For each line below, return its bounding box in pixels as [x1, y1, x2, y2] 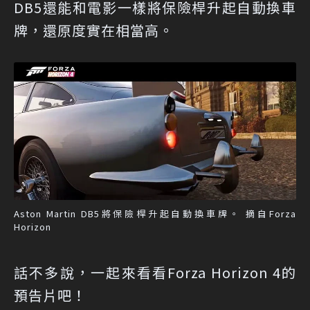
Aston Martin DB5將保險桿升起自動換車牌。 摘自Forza [14, 206, 296, 220]
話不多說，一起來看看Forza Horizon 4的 [14, 262, 296, 282]
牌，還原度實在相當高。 [14, 19, 174, 40]
